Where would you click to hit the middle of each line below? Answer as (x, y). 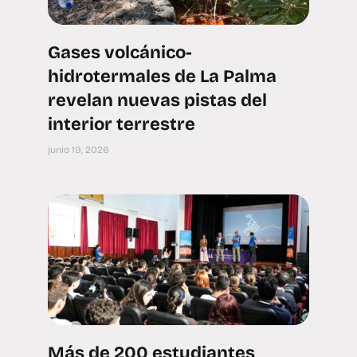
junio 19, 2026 (78, 150)
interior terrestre (122, 124)
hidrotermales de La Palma (162, 76)
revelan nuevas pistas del (157, 100)
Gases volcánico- (120, 53)
